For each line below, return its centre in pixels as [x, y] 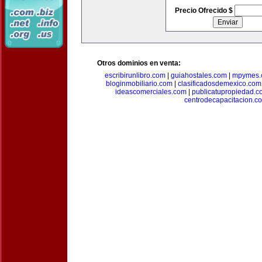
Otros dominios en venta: [139, 63]
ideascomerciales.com [151, 92]
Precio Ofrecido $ [204, 11]
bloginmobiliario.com [139, 84]
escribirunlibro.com [135, 75]
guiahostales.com [199, 75]
